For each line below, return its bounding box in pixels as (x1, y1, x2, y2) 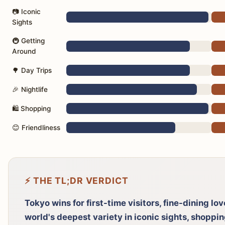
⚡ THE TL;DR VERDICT (25, 175, 129, 186)
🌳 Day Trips (12, 66, 52, 74)
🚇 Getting (12, 37, 45, 45)
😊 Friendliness (12, 123, 60, 132)
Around (12, 47, 36, 56)
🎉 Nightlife (12, 85, 48, 93)
